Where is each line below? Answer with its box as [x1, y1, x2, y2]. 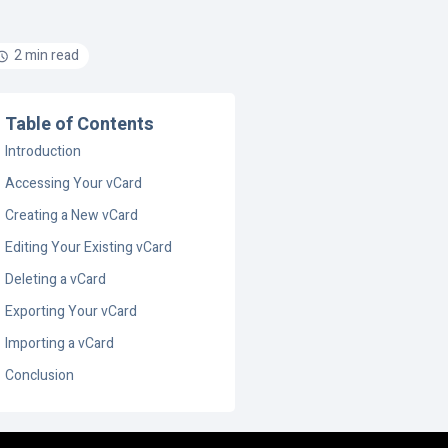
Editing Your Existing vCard [5, 237, 173, 258]
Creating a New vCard [5, 205, 139, 226]
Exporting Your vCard [5, 301, 138, 322]
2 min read [14, 45, 80, 66]
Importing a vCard [5, 333, 115, 354]
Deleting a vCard [5, 269, 107, 290]
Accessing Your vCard [5, 173, 143, 194]
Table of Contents [5, 111, 155, 138]
